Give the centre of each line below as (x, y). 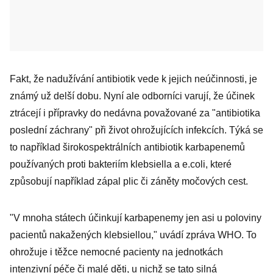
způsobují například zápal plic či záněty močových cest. (129, 181)
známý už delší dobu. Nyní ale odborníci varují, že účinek (132, 96)
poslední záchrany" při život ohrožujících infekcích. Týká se (136, 130)
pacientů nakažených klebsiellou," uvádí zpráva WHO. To (133, 235)
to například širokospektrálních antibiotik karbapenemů (127, 147)
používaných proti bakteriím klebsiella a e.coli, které (121, 164)
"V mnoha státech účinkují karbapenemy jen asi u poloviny (136, 218)
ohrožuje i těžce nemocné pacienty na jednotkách (116, 252)
